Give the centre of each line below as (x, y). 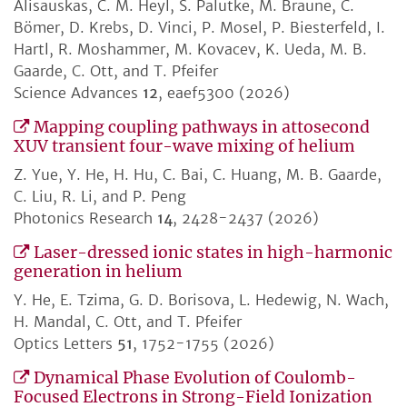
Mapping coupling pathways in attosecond (202, 128)
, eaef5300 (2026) (224, 93)
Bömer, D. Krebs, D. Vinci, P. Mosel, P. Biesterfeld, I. (199, 28)
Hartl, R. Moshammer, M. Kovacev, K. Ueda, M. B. (190, 50)
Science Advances (78, 93)
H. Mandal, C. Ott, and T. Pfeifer (128, 322)
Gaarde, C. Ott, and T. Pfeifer (116, 71)
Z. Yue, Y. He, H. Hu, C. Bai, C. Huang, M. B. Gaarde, (198, 175)
